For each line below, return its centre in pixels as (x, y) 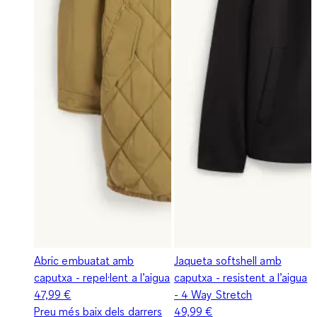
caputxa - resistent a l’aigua (241, 277)
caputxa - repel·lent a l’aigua (102, 277)
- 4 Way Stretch (213, 294)
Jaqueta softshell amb (228, 260)
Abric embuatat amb (84, 260)
